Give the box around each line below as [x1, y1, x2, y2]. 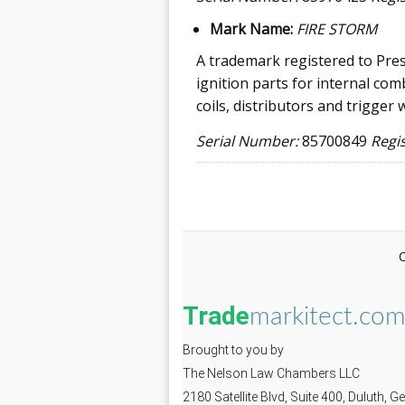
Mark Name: [210, 18, 293, 39]
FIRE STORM [297, 18, 377, 39]
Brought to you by [183, 342, 284, 357]
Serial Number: [196, 130, 298, 151]
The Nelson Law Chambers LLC [183, 365, 360, 381]
